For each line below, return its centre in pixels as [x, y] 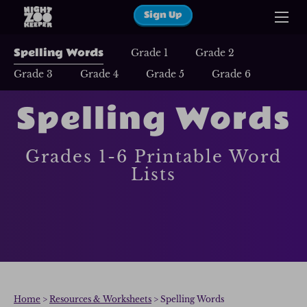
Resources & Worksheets [100, 299]
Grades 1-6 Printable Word [153, 156]
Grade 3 [33, 74]
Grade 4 [99, 74]
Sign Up [163, 15]
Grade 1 [149, 53]
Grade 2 [215, 53]
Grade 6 [231, 74]
